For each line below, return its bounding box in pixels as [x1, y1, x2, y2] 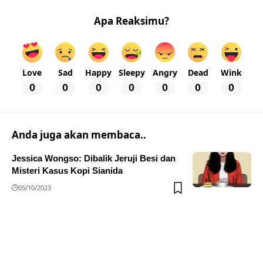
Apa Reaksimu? [94, 14, 169, 28]
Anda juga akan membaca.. [12, 127, 146, 141]
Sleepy [118, 67, 145, 79]
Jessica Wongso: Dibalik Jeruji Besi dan [12, 153, 176, 163]
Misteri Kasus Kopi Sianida [12, 165, 123, 176]
